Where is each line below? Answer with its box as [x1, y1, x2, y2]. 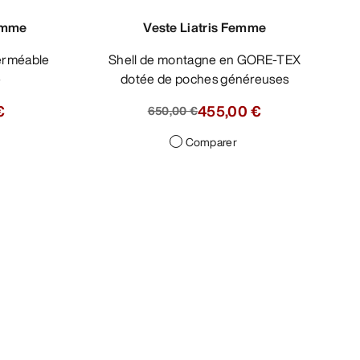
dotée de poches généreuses [121, 68, 289, 88]
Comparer [185, 133, 237, 150]
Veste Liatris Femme [143, 17, 267, 37]
